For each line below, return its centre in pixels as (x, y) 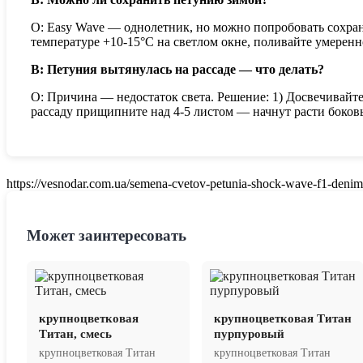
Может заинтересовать (107, 236)
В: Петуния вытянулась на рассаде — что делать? (177, 70)
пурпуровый (249, 334)
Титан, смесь (75, 334)
